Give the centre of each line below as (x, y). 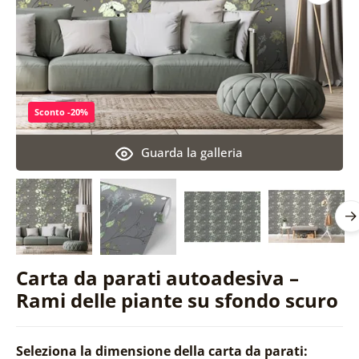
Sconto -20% (61, 111)
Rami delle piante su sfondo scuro (177, 300)
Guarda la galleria (192, 152)
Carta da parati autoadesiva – (157, 277)
